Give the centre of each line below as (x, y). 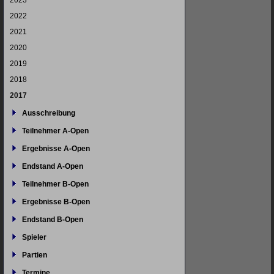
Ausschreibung (49, 113)
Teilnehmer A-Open (55, 131)
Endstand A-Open (53, 166)
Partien (35, 255)
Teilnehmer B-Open (55, 184)
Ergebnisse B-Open (56, 202)
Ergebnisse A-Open (56, 149)
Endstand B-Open (53, 220)
